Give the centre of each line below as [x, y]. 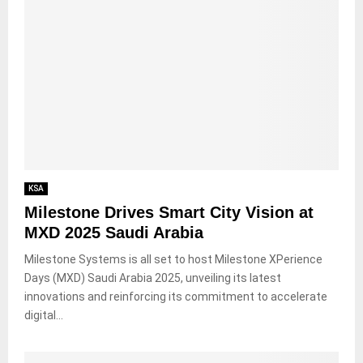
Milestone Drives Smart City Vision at [169, 212]
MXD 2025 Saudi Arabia [114, 232]
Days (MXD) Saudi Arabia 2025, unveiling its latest [153, 278]
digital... [44, 315]
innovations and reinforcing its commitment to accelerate [176, 296]
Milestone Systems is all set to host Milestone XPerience [173, 259]
